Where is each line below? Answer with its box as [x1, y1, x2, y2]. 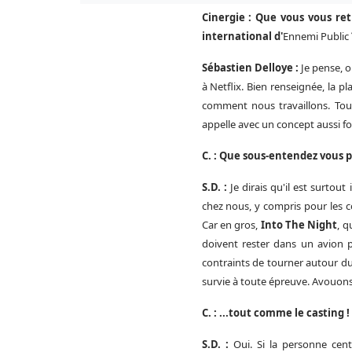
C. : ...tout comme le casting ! [201, 305, 350, 320]
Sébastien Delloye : [201, 60, 301, 75]
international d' [201, 28, 283, 43]
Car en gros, [201, 217, 261, 232]
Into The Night [260, 217, 338, 232]
